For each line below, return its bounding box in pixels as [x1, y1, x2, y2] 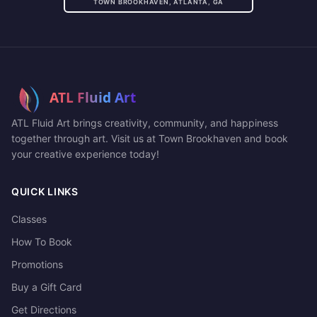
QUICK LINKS [11, 185, 79, 197]
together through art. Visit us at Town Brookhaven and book [11, 132, 288, 144]
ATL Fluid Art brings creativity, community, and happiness [11, 117, 278, 129]
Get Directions [11, 304, 76, 316]
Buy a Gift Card [11, 281, 82, 293]
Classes [11, 213, 47, 225]
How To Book [11, 236, 72, 248]
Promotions [11, 258, 63, 270]
